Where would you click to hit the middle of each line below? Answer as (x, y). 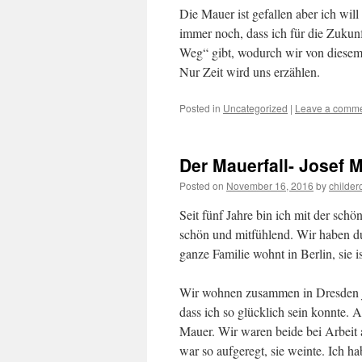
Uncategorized (255, 108)
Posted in (200, 108)
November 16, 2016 (270, 185)
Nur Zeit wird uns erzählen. (250, 72)
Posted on (202, 185)
